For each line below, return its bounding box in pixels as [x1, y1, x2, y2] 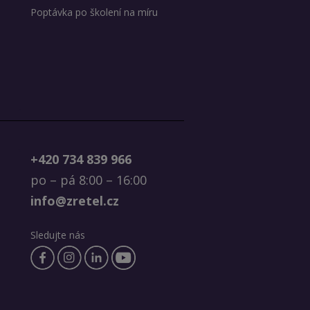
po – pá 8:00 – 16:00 [30, 172, 147, 189]
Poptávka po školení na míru [30, 6, 158, 19]
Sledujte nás [30, 228, 85, 242]
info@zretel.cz [30, 192, 119, 210]
